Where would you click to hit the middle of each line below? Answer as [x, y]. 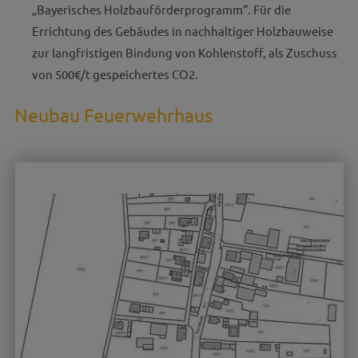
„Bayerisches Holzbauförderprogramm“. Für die [161, 9]
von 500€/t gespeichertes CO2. [115, 74]
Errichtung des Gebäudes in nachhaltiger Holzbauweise [182, 31]
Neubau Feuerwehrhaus [113, 114]
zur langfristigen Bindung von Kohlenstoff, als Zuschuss [184, 52]
